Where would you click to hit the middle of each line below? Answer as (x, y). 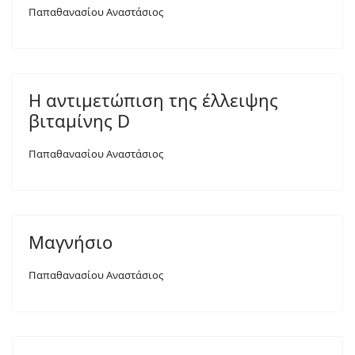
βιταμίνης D (79, 120)
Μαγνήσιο (71, 242)
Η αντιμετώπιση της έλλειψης (153, 100)
